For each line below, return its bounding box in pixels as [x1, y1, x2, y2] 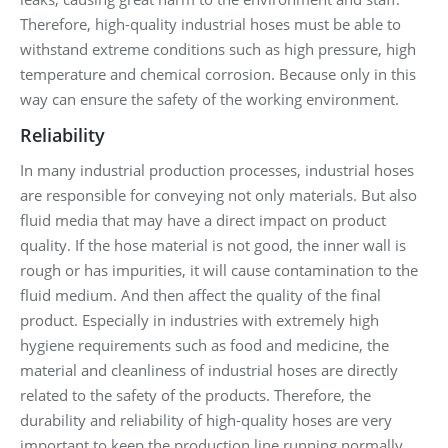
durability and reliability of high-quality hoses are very [20, 409, 392, 430]
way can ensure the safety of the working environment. [20, 88, 399, 109]
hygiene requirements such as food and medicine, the [20, 334, 389, 355]
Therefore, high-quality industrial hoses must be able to [20, 13, 401, 34]
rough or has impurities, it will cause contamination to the [20, 259, 418, 280]
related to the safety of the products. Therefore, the [20, 384, 371, 405]
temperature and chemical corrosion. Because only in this [20, 63, 416, 84]
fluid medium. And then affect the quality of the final [20, 284, 381, 305]
